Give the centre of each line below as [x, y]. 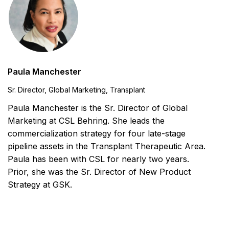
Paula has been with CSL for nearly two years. [98, 159]
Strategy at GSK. [40, 185]
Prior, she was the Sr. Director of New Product [99, 172]
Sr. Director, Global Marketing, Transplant [76, 90]
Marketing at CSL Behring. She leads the [86, 121]
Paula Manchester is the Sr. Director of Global [98, 108]
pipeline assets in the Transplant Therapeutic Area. [107, 146]
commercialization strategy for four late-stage [97, 134]
